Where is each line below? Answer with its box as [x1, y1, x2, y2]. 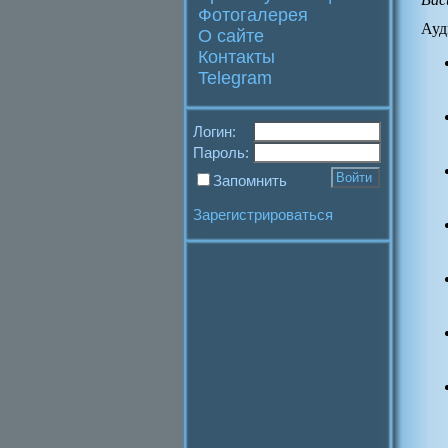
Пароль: [193, 144, 253, 161]
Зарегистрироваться [193, 206, 333, 223]
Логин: [193, 123, 236, 140]
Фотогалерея [198, 5, 308, 25]
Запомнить [213, 172, 287, 189]
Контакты [198, 47, 275, 67]
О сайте [198, 26, 264, 46]
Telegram [198, 68, 272, 88]
